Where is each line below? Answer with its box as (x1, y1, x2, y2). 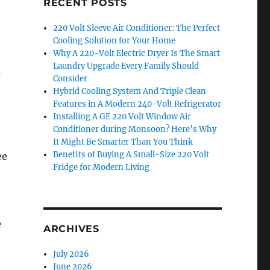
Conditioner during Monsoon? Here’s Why (53, 124, 217, 134)
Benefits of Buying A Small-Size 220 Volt (53, 149, 210, 160)
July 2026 (53, 249, 90, 259)
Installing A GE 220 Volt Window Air (53, 111, 192, 122)
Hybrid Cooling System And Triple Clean (53, 86, 207, 96)
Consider (53, 74, 88, 84)
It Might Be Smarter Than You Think (53, 137, 193, 147)
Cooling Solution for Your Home (53, 36, 176, 46)
